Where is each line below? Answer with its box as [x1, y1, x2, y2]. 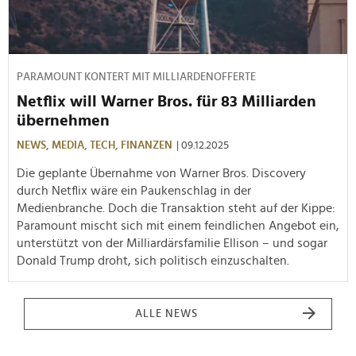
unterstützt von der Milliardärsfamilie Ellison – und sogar [17, 236, 327, 250]
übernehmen [17, 112, 110, 129]
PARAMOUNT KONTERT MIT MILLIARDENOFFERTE [17, 71, 256, 83]
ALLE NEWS [135, 308, 198, 319]
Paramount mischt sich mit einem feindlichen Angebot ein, [17, 219, 339, 232]
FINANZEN [121, 139, 172, 151]
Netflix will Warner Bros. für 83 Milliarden [17, 93, 316, 110]
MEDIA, [52, 139, 90, 151]
